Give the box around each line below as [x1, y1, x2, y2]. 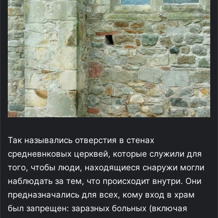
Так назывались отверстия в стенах [8, 135, 154, 145]
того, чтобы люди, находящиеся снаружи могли [8, 162, 204, 172]
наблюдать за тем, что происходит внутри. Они [8, 176, 201, 186]
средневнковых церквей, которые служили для [8, 148, 202, 159]
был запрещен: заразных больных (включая [8, 203, 187, 213]
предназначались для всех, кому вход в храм [8, 189, 195, 200]
